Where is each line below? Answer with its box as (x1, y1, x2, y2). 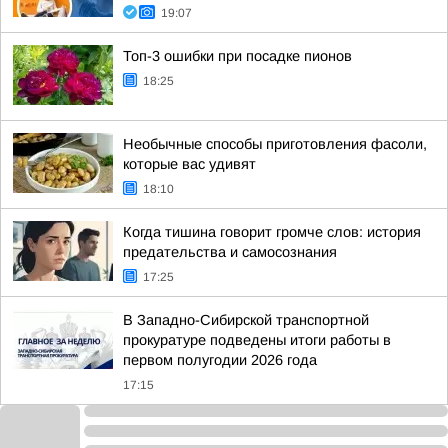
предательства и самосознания (123, 244, 337, 260)
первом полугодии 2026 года (123, 352, 317, 368)
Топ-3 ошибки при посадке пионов (123, 48, 352, 64)
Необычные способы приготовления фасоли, (123, 136, 427, 152)
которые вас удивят (123, 156, 256, 172)
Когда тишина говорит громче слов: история (123, 224, 421, 240)
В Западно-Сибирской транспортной (123, 312, 369, 328)
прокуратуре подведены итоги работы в (123, 332, 391, 348)
